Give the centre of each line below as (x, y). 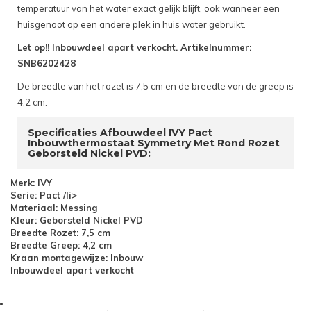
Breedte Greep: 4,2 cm (61, 245)
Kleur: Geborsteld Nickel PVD (77, 220)
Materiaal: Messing (54, 208)
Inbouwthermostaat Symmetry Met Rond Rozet (154, 143)
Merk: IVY (31, 183)
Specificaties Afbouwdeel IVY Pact (120, 133)
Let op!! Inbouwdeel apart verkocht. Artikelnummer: (134, 48)
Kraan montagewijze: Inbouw (77, 258)
